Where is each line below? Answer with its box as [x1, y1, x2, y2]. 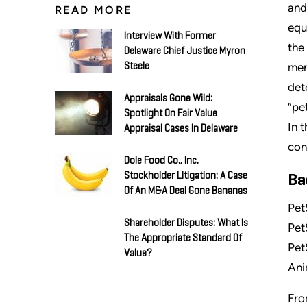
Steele [124, 60, 149, 71]
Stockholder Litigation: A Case [124, 170, 247, 181]
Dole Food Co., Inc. [124, 155, 199, 166]
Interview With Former [124, 30, 216, 41]
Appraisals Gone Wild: [124, 93, 212, 103]
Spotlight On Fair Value [124, 108, 217, 119]
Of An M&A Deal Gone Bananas [124, 185, 247, 196]
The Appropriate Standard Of [124, 232, 242, 243]
